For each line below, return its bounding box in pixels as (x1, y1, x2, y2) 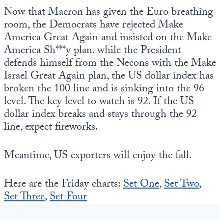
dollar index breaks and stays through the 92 (4, 106, 197, 124)
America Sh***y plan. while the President (4, 42, 181, 60)
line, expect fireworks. (4, 119, 98, 137)
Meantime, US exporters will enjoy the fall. (4, 147, 192, 165)
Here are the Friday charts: (4, 176, 123, 194)
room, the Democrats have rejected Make (4, 17, 183, 35)
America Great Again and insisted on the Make (4, 29, 212, 48)
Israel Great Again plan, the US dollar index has (4, 68, 214, 86)
